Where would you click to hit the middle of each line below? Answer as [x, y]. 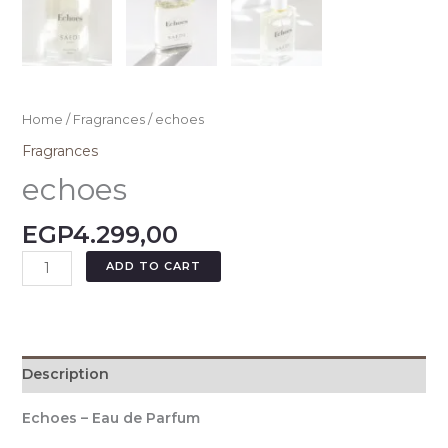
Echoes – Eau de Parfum [110, 417]
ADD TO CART [154, 265]
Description [65, 373]
